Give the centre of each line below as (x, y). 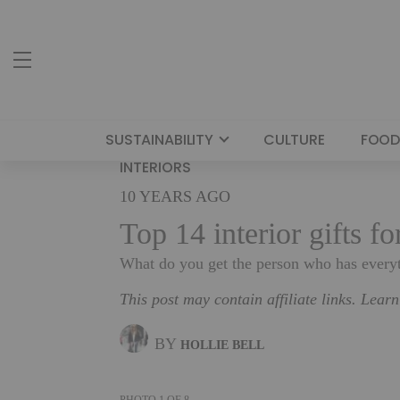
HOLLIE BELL (223, 344)
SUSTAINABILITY (159, 140)
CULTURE (294, 140)
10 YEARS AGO (175, 196)
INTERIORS (156, 167)
